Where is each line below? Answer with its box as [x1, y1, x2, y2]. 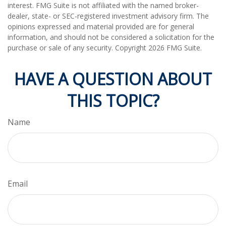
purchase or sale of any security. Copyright [8, 42, 148, 52]
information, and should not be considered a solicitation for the [8, 32, 214, 42]
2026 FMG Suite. [148, 42, 202, 52]
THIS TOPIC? [67, 89, 159, 111]
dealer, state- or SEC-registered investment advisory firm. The [8, 11, 209, 21]
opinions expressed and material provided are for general [8, 21, 194, 31]
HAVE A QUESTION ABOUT [14, 68, 212, 90]
